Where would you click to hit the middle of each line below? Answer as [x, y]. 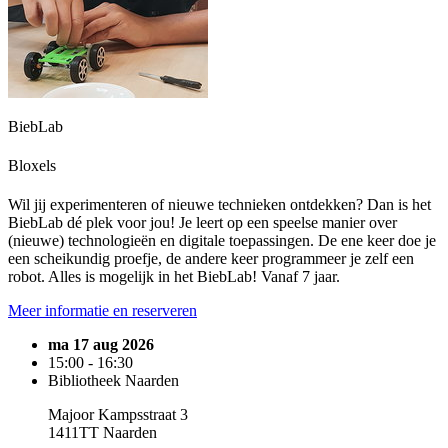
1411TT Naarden [102, 433]
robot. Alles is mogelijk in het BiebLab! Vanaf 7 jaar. [174, 277]
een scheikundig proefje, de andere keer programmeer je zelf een [211, 259]
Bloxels [32, 165]
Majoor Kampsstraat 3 [118, 415]
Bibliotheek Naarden [113, 381]
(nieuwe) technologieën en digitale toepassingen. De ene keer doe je [222, 241]
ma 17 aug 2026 [101, 345]
